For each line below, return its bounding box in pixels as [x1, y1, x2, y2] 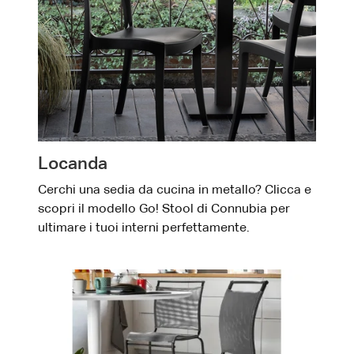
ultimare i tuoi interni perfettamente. [38, 222, 250, 235]
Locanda [38, 156, 107, 174]
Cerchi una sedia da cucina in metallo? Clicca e [38, 184, 311, 198]
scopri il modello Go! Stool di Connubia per [38, 203, 290, 217]
